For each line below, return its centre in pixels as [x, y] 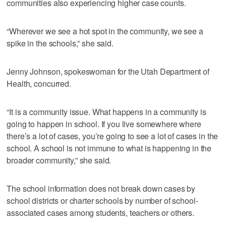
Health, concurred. [39, 84]
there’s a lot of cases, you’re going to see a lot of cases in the [112, 136]
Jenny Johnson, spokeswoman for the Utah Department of [108, 72]
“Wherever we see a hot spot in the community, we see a [105, 31]
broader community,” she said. [59, 160]
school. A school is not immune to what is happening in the [109, 148]
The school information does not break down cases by [101, 189]
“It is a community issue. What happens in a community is [106, 112]
